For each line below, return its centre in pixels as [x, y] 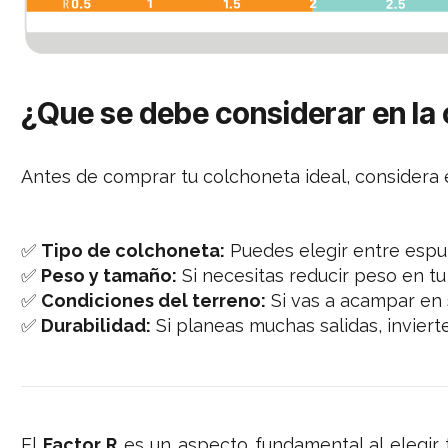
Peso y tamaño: [109, 276]
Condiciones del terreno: [154, 301]
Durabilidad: [96, 326]
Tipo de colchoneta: [133, 251]
